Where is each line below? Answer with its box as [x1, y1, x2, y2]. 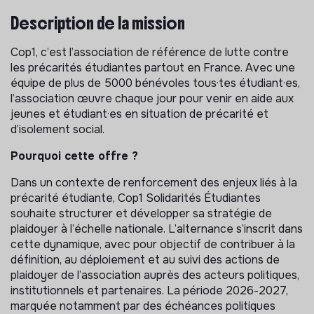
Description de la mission [11, 12, 185, 34]
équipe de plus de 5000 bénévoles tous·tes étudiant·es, [11, 75, 300, 90]
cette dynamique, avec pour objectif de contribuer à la [11, 236, 295, 252]
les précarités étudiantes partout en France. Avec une [11, 60, 295, 75]
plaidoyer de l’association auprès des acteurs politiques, [11, 267, 299, 282]
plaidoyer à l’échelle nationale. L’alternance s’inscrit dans [11, 221, 303, 236]
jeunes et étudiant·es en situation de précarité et [11, 106, 268, 121]
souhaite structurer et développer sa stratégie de [11, 205, 272, 221]
